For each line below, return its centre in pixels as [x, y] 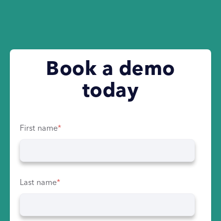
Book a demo [110, 70]
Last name [38, 183]
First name [39, 129]
